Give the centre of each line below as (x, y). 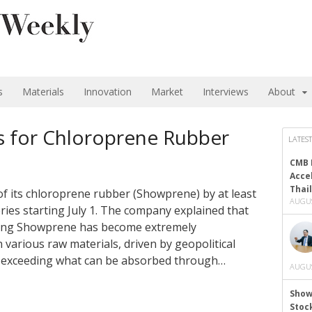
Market (167, 92)
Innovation (108, 92)
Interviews (226, 92)
